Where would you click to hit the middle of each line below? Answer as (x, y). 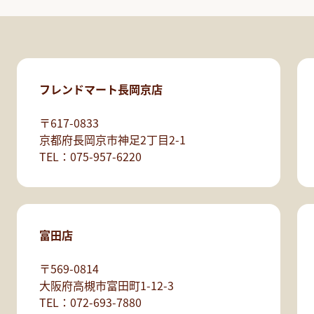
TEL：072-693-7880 (90, 302)
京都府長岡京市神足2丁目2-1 (112, 140)
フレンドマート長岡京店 (101, 89)
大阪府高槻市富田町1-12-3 (106, 286)
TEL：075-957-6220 (90, 157)
